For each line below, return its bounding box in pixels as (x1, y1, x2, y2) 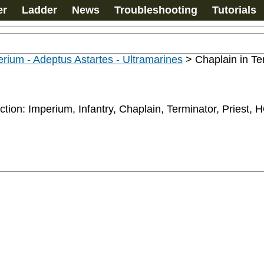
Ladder (22, 4, 57, 16)
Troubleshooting (114, 4, 197, 16)
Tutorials (212, 4, 256, 16)
